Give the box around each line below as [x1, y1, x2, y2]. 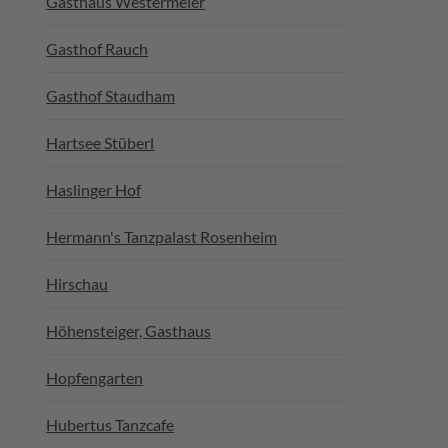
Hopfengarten [46, 368, 144, 387]
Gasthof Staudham [46, 86, 176, 105]
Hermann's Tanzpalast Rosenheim [46, 227, 278, 246]
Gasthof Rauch [46, 39, 149, 58]
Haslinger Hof [46, 180, 142, 199]
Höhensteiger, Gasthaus [46, 321, 212, 340]
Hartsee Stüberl [46, 133, 155, 152]
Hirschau [46, 274, 109, 293]
